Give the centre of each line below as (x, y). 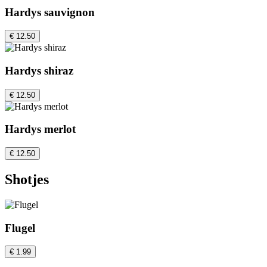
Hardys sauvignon (50, 12)
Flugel (20, 228)
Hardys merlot (40, 129)
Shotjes (27, 179)
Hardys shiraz (39, 70)
